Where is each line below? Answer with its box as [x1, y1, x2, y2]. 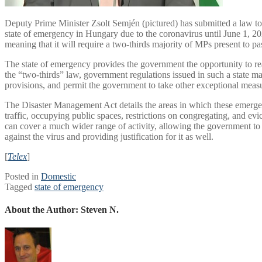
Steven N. [81, 205, 119, 215]
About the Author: [5, 205, 81, 215]
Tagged [5, 181, 35, 192]
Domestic [41, 171, 76, 181]
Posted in [5, 171, 41, 181]
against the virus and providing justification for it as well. [5, 131, 213, 142]
